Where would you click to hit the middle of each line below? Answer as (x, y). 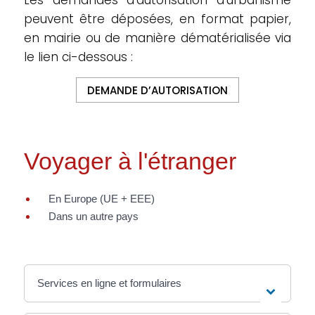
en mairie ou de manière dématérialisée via (157, 38)
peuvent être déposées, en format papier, (157, 19)
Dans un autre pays (93, 216)
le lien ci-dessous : (78, 57)
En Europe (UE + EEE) (101, 199)
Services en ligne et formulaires (110, 283)
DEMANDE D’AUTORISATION (157, 90)
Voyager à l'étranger (130, 161)
